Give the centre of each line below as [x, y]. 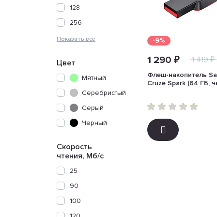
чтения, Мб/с [80, 156]
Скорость [74, 147]
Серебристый [104, 93]
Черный [94, 123]
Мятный [94, 78]
